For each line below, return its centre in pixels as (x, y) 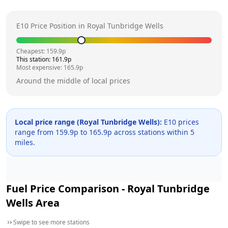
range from (35, 132)
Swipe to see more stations (51, 222)
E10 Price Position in (52, 25)
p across (122, 132)
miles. (25, 142)
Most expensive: (40, 67)
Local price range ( (47, 122)
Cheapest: (31, 51)
